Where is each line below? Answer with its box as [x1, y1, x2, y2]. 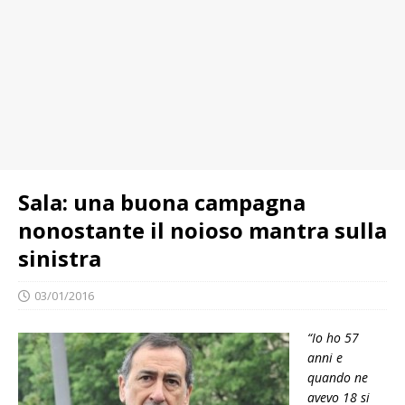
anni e [307, 349, 343, 366]
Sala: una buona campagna [18, 187, 306, 217]
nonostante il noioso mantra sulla [18, 215, 387, 245]
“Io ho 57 [307, 329, 359, 346]
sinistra [18, 243, 101, 273]
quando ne [307, 369, 368, 386]
